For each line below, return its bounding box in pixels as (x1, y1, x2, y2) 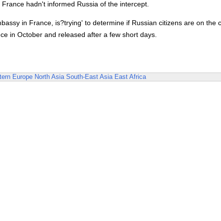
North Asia (35, 73, 64, 80)
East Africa (114, 73, 146, 80)
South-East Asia (66, 73, 112, 80)
